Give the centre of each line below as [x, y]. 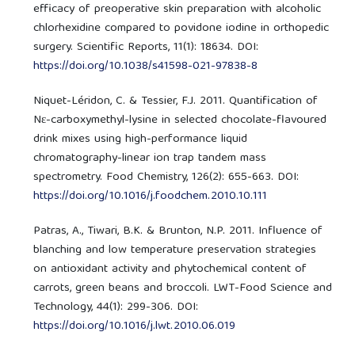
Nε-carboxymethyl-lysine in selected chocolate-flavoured [180, 120]
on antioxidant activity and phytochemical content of [170, 269]
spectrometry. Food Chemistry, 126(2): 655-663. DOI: [166, 177]
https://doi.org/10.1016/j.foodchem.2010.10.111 [151, 196]
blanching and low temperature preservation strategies [175, 250]
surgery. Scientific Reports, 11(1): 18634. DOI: [146, 47]
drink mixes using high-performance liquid [141, 139]
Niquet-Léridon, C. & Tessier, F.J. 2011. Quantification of [176, 101]
